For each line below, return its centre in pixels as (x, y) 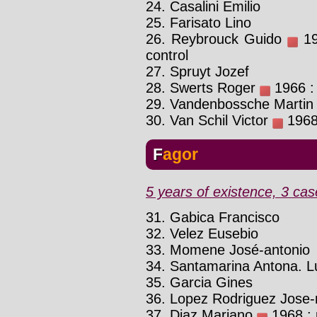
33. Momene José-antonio (228, 249)
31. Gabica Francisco (213, 217)
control (167, 55)
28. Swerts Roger (203, 87)
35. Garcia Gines (199, 282)
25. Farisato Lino (198, 22)
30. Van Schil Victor (209, 120)
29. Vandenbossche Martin (230, 104)
